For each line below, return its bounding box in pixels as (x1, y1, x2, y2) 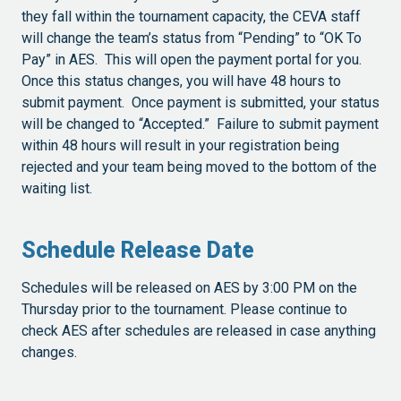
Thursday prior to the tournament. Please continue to (21, 301, 347, 319)
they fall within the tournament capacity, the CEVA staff (21, 8, 361, 26)
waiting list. (21, 180, 96, 198)
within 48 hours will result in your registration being (21, 137, 339, 155)
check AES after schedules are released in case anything (21, 322, 376, 340)
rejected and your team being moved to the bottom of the (21, 158, 377, 176)
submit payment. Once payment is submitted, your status (21, 94, 380, 112)
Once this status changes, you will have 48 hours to (21, 73, 341, 90)
